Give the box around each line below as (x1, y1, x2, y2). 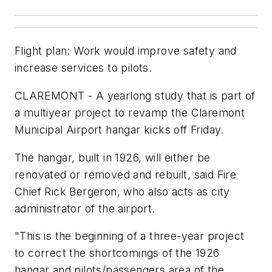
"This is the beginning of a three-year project (15, 229, 245, 243)
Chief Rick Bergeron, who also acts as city (15, 185, 230, 198)
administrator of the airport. (15, 202, 155, 215)
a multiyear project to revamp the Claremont (15, 106, 245, 120)
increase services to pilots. (15, 61, 152, 75)
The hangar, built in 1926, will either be (15, 151, 211, 164)
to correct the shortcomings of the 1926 (15, 246, 220, 260)
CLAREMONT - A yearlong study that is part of (15, 89, 256, 103)
